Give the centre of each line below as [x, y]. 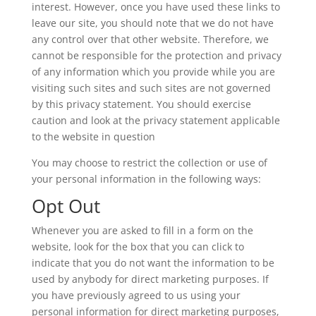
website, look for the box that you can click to [138, 246]
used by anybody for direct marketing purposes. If [150, 279]
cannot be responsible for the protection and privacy [156, 55]
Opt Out [66, 206]
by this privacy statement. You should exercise [141, 104]
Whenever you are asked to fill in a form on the [142, 230]
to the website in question [93, 136]
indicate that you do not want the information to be [153, 262]
